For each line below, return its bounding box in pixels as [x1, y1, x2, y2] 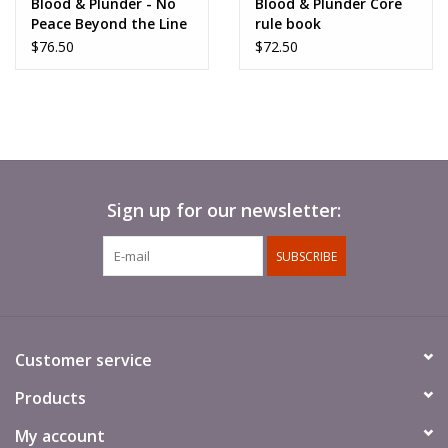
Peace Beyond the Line [31, 13, 187, 33]
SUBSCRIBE [275, 247, 337, 265]
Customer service [15, 348, 152, 371]
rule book [255, 13, 321, 33]
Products [15, 386, 86, 409]
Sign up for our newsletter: [107, 197, 341, 222]
